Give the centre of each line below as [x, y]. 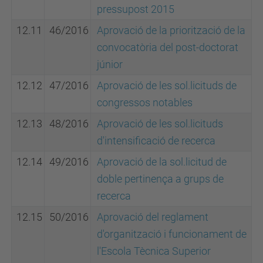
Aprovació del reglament [153, 217]
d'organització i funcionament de [172, 234]
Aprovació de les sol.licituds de [167, 85]
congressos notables [145, 102]
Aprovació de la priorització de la [171, 30]
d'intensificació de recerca [156, 141]
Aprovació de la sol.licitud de [162, 162]
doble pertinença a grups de [160, 179]
